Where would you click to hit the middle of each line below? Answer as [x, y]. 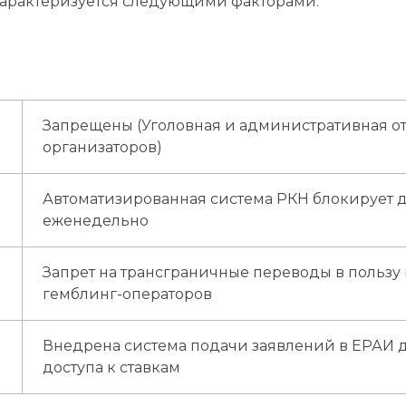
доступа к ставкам [112, 368]
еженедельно [96, 221]
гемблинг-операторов [128, 295]
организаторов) [103, 148]
